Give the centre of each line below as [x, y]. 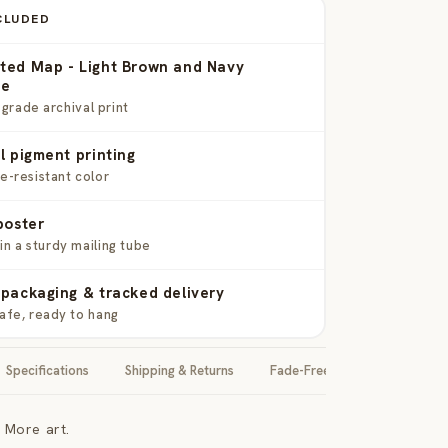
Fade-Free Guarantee [332, 370]
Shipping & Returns [179, 370]
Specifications [47, 370]
